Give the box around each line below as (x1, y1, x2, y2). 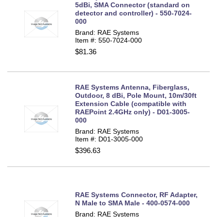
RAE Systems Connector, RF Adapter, (75, 190, 198, 199)
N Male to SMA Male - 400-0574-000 (75, 199, 190, 207)
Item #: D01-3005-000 (75, 135, 143, 143)
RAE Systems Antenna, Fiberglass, (75, 83, 189, 92)
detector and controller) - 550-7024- (75, 9, 192, 17)
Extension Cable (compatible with (75, 100, 186, 108)
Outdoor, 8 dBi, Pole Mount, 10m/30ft (75, 92, 197, 100)
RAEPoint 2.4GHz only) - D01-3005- (75, 108, 190, 116)
